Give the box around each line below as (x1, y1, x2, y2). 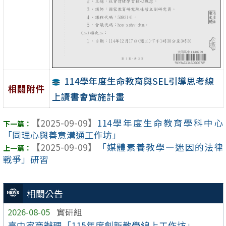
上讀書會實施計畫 (51, 90, 125, 103)
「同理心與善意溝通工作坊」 (3, 129, 121, 142)
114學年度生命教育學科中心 (96, 117, 223, 130)
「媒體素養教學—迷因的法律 (96, 141, 223, 154)
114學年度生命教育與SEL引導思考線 (64, 75, 214, 88)
